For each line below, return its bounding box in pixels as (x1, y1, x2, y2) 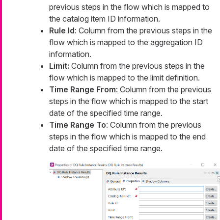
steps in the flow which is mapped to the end (49, 131, 206, 141)
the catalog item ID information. (49, 13, 160, 24)
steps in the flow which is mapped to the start (49, 96, 208, 106)
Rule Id (49, 25, 75, 35)
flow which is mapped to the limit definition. (49, 72, 200, 82)
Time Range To (49, 119, 106, 130)
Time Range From (49, 84, 116, 94)
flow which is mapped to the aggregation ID (49, 37, 203, 47)
